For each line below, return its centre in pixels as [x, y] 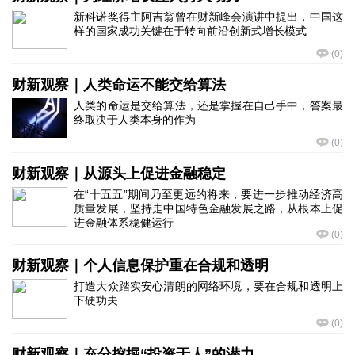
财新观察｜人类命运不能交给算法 [119, 85]
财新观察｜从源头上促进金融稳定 [119, 174]
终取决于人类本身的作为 [135, 120]
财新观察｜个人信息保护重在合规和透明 [140, 265]
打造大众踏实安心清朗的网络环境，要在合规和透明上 [208, 286]
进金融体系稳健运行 [124, 223]
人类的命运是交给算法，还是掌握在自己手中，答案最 [208, 105]
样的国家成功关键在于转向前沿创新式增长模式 [190, 31]
